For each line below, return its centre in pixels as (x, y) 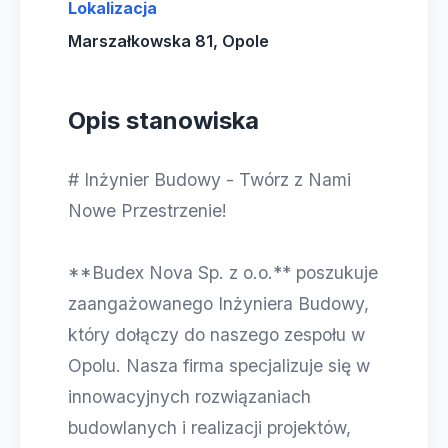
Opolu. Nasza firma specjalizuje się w (219, 365)
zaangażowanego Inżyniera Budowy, (218, 303)
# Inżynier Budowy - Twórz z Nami (209, 179)
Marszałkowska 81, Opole (168, 41)
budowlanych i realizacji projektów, (209, 427)
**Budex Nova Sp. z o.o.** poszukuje (223, 272)
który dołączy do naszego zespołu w (216, 334)
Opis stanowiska (163, 120)
